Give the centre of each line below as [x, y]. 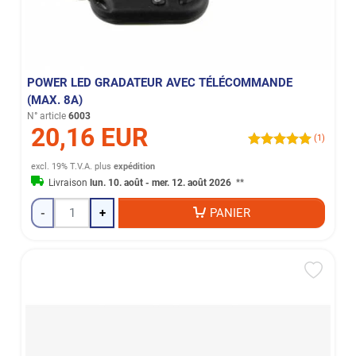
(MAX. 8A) [55, 101]
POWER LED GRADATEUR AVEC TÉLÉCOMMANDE [160, 83]
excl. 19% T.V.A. [62, 167]
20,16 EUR [90, 138]
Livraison [70, 183]
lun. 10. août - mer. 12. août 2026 [162, 183]
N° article [47, 116]
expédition [135, 167]
